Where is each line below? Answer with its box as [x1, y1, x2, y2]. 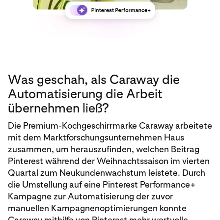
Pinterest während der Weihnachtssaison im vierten [8, 155, 210, 166]
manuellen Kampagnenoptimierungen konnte [8, 202, 187, 213]
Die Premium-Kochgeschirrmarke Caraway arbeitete [8, 120, 212, 131]
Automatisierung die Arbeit [8, 85, 162, 101]
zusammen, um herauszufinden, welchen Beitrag [8, 143, 199, 154]
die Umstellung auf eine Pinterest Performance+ [8, 179, 196, 190]
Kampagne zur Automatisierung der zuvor [8, 191, 173, 201]
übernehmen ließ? [8, 100, 109, 115]
